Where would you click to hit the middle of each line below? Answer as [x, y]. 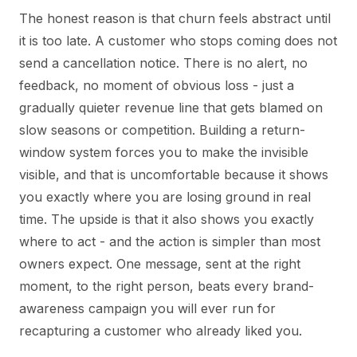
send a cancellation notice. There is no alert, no [163, 63]
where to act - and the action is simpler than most [170, 241]
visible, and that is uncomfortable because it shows [174, 174]
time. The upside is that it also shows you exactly [167, 219]
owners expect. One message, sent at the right [160, 263]
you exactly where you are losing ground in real [165, 196]
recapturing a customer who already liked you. [161, 330]
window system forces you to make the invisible [164, 152]
